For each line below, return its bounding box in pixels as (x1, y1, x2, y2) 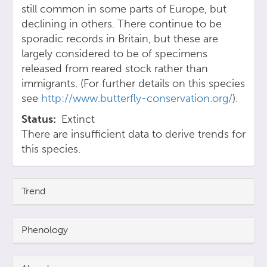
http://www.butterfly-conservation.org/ (41, 91, 232, 105)
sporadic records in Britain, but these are (21, 32, 218, 45)
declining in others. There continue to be (21, 17, 222, 30)
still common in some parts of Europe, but (21, 2, 226, 15)
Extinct (61, 112, 95, 126)
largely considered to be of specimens (21, 46, 207, 60)
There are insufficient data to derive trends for (21, 127, 246, 141)
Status (21, 112, 53, 126)
